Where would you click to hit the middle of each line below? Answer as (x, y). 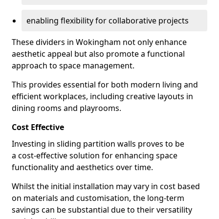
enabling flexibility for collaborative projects (108, 21)
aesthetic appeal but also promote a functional (98, 54)
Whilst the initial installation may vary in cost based (106, 186)
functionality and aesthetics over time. (82, 167)
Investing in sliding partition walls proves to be (98, 144)
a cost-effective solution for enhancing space (95, 155)
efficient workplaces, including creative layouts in (102, 96)
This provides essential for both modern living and (105, 85)
